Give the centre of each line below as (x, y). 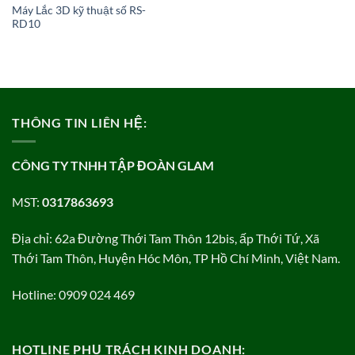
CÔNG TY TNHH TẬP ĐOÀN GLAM (113, 166)
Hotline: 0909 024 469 (73, 294)
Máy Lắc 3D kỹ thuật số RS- (78, 10)
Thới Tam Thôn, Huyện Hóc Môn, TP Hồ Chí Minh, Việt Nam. (176, 258)
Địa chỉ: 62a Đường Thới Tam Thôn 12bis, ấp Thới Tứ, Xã (166, 238)
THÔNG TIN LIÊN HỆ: (80, 122)
